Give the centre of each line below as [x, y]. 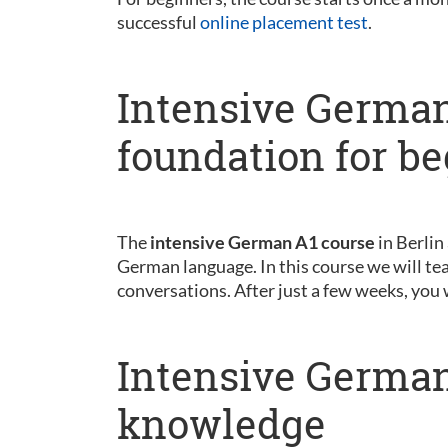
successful [158, 22]
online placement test [284, 22]
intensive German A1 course [262, 242]
